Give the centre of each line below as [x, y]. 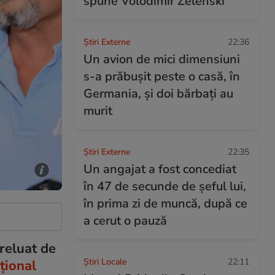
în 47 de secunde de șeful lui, [165, 186]
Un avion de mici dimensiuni [162, 59]
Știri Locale [105, 262]
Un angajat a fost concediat [160, 169]
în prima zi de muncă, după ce [165, 203]
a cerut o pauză [125, 221]
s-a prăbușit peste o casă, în [162, 76]
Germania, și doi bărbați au [158, 94]
